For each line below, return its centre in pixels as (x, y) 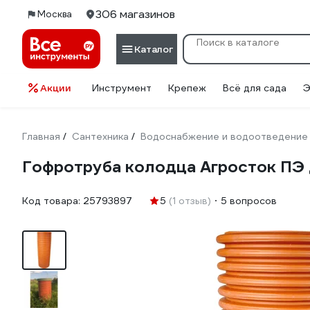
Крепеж (187, 88)
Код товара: (53, 201)
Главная (41, 136)
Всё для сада (255, 88)
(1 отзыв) (190, 201)
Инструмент (122, 88)
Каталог (154, 49)
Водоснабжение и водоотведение (224, 136)
